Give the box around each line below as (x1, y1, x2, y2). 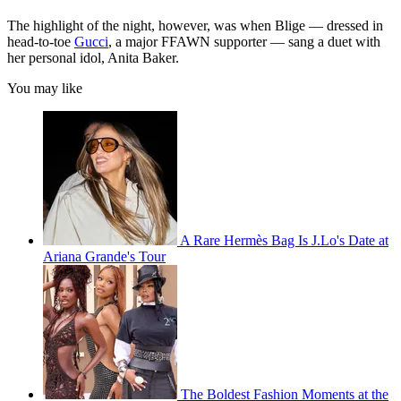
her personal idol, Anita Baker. (7, 50, 179, 66)
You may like (7, 81, 82, 97)
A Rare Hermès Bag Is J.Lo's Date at (180, 233, 388, 249)
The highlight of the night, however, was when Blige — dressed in (7, 18, 383, 34)
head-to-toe (7, 34, 74, 50)
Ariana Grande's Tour (43, 249, 166, 265)
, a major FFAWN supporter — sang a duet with (108, 34, 380, 50)
